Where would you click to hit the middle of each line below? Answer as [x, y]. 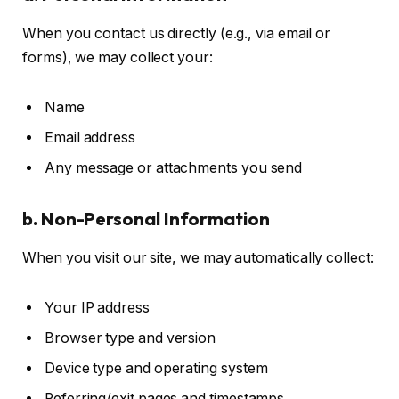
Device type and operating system [156, 368]
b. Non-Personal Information [146, 218]
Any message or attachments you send [174, 167]
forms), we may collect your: [118, 58]
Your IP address [97, 307]
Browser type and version [130, 338]
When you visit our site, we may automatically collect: [198, 257]
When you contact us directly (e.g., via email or [177, 34]
